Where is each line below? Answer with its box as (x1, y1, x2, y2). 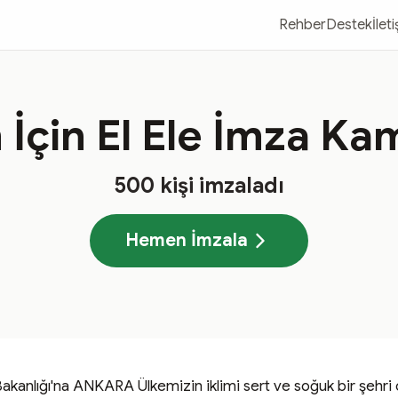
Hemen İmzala (125, 229, 248, 251)
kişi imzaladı (155, 172, 284, 199)
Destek (326, 16, 372, 34)
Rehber (279, 16, 326, 34)
